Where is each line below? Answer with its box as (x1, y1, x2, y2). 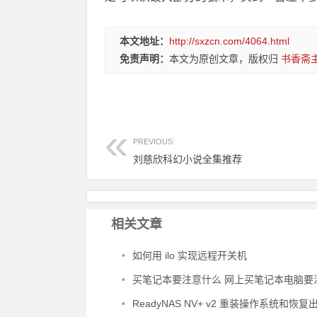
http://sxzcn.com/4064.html (169, 35, 289, 47)
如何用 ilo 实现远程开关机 (132, 250, 247, 261)
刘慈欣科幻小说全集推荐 (133, 154, 242, 165)
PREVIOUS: (133, 137, 175, 146)
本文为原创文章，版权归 (169, 53, 281, 64)
